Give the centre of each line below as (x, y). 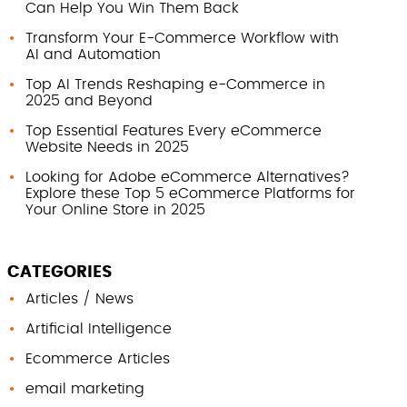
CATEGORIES (60, 273)
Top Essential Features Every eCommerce (174, 131)
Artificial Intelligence (99, 329)
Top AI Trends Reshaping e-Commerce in (176, 84)
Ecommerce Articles (98, 359)
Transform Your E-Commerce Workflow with (183, 38)
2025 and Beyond (89, 101)
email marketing (85, 389)
